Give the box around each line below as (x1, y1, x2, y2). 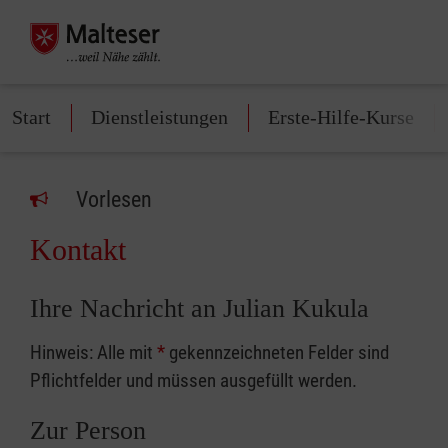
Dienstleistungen (91, 106, 228, 128)
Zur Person (30, 416, 146, 445)
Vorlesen (76, 187, 152, 212)
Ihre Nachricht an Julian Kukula (30, 294, 369, 323)
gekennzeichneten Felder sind (165, 341, 389, 364)
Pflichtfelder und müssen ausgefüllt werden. (30, 369, 357, 392)
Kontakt (30, 233, 126, 266)
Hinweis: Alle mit (30, 341, 157, 364)
